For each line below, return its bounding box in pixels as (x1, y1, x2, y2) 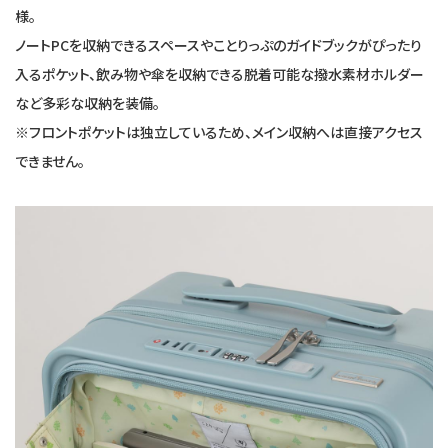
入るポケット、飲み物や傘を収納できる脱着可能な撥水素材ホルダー (15, 64, 424, 85)
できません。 (15, 151, 85, 172)
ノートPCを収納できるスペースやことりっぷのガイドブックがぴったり (15, 35, 422, 56)
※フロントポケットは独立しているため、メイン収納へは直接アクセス (15, 122, 423, 143)
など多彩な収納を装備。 (15, 93, 160, 114)
